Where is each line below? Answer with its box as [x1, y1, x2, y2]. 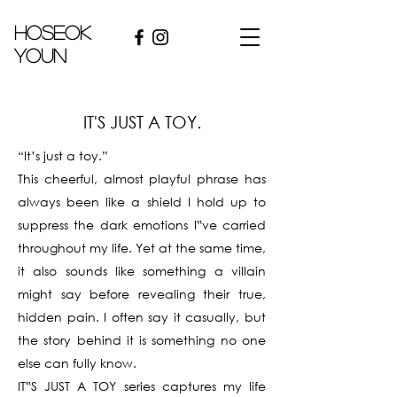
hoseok [14, 22, 91, 42]
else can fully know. [18, 354, 136, 371]
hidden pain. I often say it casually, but [18, 308, 266, 325]
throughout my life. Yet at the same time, [18, 239, 266, 256]
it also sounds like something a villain [18, 262, 266, 279]
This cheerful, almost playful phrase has [18, 170, 266, 187]
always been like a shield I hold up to [18, 193, 266, 210]
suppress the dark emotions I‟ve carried [18, 216, 266, 233]
